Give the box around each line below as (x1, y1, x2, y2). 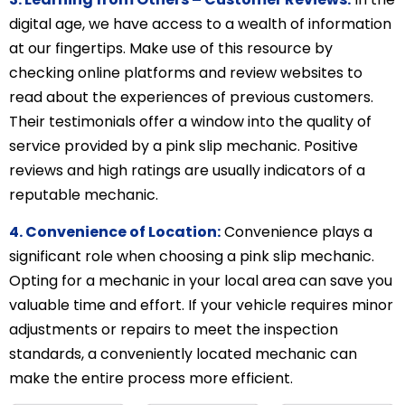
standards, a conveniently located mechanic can (9, 343, 357, 364)
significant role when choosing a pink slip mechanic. (9, 245, 374, 267)
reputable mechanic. (9, 184, 158, 205)
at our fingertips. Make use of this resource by (9, 37, 333, 59)
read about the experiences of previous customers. (9, 86, 373, 108)
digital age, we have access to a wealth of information (9, 13, 391, 34)
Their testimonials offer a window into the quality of (9, 110, 372, 132)
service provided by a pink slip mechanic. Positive (9, 135, 358, 156)
